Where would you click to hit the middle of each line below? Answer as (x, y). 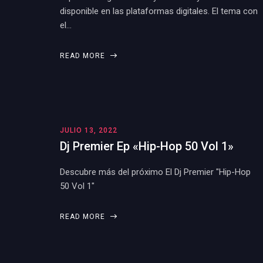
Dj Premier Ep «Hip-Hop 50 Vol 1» (147, 146)
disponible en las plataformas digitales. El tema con (159, 11)
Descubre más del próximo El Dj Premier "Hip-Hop (155, 172)
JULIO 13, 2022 (89, 130)
